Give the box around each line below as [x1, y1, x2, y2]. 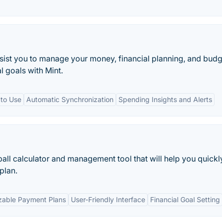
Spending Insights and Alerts [118, 95, 212, 104]
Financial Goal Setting [150, 195, 220, 204]
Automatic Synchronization [26, 95, 113, 104]
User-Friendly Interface [71, 195, 145, 204]
